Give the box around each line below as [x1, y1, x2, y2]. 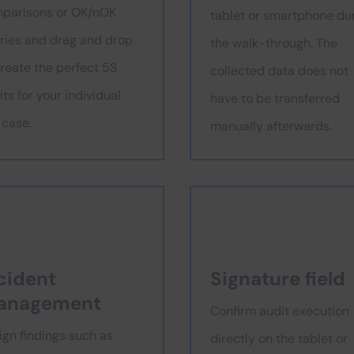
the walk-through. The [210, 35, 337, 51]
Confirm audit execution [210, 303, 349, 319]
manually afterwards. [210, 118, 332, 134]
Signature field [210, 266, 345, 291]
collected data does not [210, 62, 348, 79]
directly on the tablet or [210, 330, 348, 347]
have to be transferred [210, 90, 340, 107]
